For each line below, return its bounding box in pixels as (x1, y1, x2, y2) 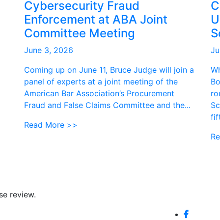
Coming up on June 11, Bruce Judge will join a (24, 65, 194, 75)
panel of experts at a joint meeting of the (24, 77, 178, 86)
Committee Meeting (24, 26, 135, 40)
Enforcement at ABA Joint (24, 12, 167, 27)
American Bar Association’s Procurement (24, 88, 174, 98)
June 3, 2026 (24, 45, 73, 55)
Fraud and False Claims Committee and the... (24, 100, 191, 110)
